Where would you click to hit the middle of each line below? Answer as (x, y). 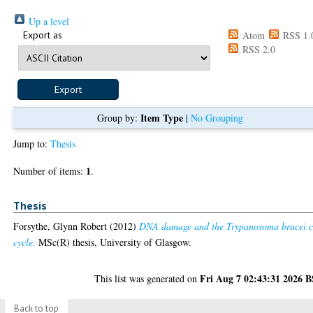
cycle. (25, 242)
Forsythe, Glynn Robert (60, 226)
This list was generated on (147, 279)
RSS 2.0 (258, 49)
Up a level (48, 21)
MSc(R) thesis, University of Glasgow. (114, 242)
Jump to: (32, 143)
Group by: (118, 117)
